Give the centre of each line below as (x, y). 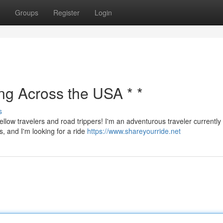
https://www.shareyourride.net (134, 131)
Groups (27, 12)
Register (66, 12)
